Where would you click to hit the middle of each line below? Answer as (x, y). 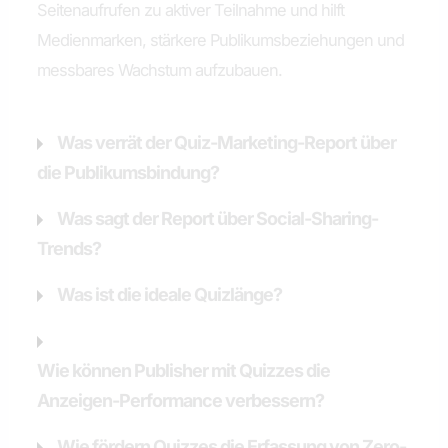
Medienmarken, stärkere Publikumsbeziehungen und (221, 40)
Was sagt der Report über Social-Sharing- (218, 218)
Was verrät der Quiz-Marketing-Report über (227, 142)
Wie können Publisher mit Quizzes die (184, 370)
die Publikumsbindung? (128, 172)
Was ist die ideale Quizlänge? (170, 294)
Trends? (69, 248)
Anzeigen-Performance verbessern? (181, 400)
